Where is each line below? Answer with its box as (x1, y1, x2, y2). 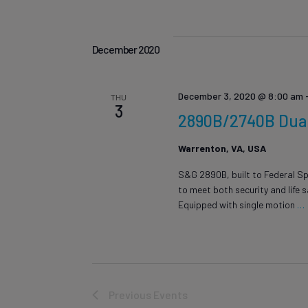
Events (153, 288, 188, 302)
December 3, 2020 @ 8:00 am (178, 89, 304, 102)
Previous (109, 288, 154, 302)
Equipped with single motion (178, 198, 296, 210)
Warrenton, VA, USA (178, 142, 267, 154)
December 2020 (92, 42, 160, 56)
